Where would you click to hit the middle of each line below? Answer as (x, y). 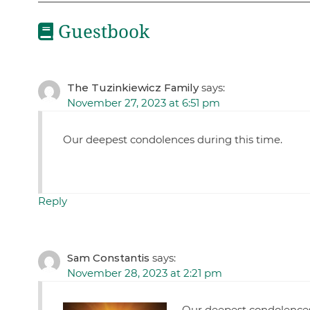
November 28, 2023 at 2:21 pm (144, 273)
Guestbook (101, 31)
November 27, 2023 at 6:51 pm (143, 103)
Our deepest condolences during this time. (172, 140)
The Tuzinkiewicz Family (133, 88)
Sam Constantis (108, 258)
